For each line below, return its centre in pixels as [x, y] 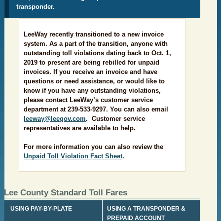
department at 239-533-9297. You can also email [96, 110]
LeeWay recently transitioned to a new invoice [94, 35]
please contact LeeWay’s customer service [89, 100]
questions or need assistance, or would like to [94, 81]
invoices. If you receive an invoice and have [91, 72]
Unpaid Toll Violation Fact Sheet [73, 156]
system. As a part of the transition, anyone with [96, 44]
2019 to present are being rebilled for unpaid [92, 63]
